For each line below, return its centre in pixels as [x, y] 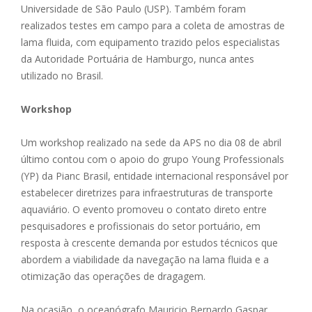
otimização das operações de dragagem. [113, 276]
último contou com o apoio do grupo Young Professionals [153, 159]
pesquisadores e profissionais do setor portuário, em [141, 226]
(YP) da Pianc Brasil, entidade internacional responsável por [155, 176]
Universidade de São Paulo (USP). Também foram [133, 9]
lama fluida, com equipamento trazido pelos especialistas [150, 42]
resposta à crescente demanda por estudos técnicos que [149, 243]
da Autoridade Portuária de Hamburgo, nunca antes [138, 59]
